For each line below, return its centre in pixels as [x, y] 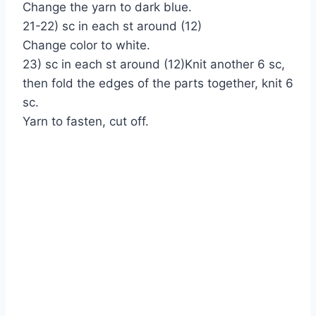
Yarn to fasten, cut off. [86, 121]
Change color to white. [86, 45]
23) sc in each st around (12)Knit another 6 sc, [154, 64]
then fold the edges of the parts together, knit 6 [158, 83]
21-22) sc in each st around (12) [112, 26]
